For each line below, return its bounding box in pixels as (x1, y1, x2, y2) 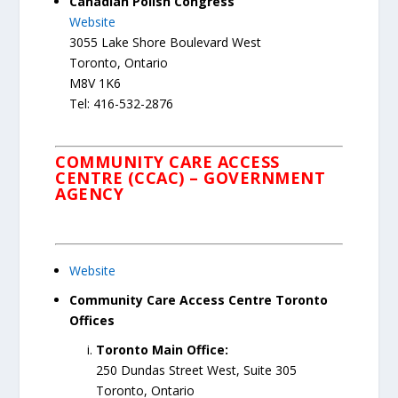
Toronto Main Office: (96, 340, 229, 358)
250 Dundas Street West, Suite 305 (96, 361, 298, 378)
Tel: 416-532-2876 (69, 95, 174, 113)
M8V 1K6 (69, 75, 122, 92)
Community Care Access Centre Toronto (69, 291, 329, 309)
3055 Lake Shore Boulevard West (69, 34, 262, 52)
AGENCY (55, 183, 124, 205)
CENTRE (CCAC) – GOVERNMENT (55, 167, 326, 189)
